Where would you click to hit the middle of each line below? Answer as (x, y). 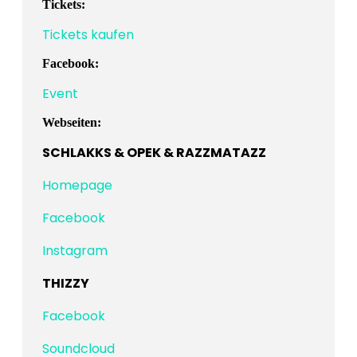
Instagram (75, 250)
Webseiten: (72, 122)
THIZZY (66, 283)
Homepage (77, 185)
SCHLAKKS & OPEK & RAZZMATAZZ (154, 152)
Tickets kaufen (88, 34)
